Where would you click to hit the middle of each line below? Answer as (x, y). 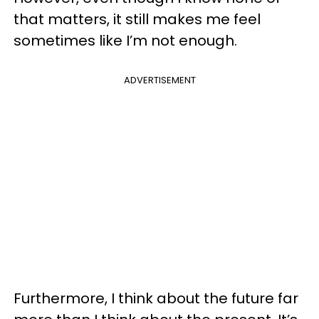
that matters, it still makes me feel (137, 19)
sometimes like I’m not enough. (125, 40)
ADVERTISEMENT (159, 80)
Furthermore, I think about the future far (156, 298)
